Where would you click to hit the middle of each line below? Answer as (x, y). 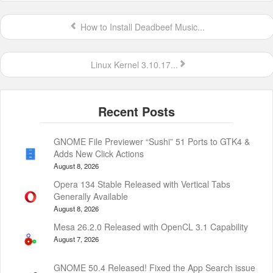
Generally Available (91, 197)
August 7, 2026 (76, 239)
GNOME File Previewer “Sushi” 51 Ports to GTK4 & (152, 142)
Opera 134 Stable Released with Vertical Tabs (142, 184)
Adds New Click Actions (99, 154)
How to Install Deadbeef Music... (141, 27)
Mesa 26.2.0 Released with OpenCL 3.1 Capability (151, 227)
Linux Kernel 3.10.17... (133, 65)
